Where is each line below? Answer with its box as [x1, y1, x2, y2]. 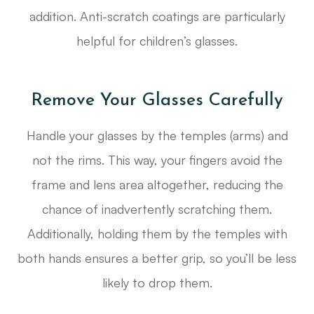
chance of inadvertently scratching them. [42, 201, 272, 217]
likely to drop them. [102, 275, 212, 291]
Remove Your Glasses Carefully [31, 92, 283, 110]
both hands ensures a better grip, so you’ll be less [18, 250, 296, 266]
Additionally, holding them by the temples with [27, 226, 287, 242]
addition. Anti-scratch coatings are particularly [29, 8, 285, 25]
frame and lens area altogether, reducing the [31, 177, 283, 193]
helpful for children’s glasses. [76, 33, 238, 49]
